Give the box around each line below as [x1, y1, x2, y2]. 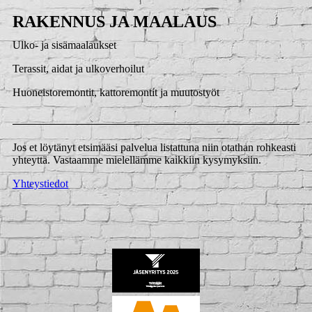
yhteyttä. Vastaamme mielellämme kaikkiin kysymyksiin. [12, 153, 261, 166]
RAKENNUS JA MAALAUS [12, 13, 217, 31]
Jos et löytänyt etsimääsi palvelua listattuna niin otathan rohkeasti [12, 141, 296, 153]
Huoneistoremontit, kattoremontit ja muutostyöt [12, 86, 219, 99]
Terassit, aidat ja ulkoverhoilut [12, 63, 144, 75]
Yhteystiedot [12, 177, 68, 189]
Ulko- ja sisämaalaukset [12, 39, 116, 52]
